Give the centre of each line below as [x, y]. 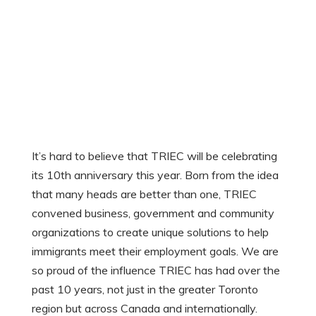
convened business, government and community [153, 213]
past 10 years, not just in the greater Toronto [145, 289]
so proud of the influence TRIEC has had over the [156, 270]
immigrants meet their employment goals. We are [155, 251]
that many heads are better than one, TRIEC [144, 194]
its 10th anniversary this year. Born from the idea [155, 175]
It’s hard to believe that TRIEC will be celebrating [154, 156]
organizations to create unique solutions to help [150, 232]
